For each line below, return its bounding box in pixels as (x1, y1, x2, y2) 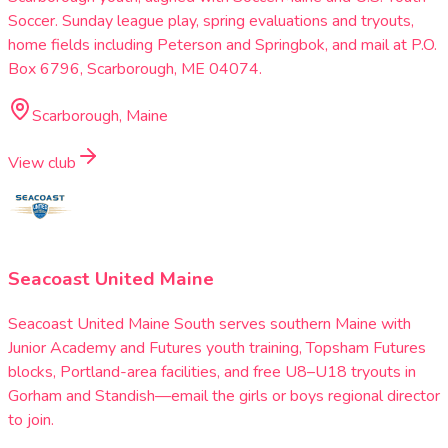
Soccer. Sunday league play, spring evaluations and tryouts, (8, 10, 414, 33)
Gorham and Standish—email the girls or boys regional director (8, 384, 440, 407)
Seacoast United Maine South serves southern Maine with (8, 312, 411, 335)
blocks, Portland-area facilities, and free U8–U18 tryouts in (8, 360, 416, 383)
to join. (8, 408, 54, 431)
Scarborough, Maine (32, 105, 168, 128)
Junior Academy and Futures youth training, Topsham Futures (8, 336, 426, 359)
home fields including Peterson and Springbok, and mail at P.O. (8, 34, 437, 57)
